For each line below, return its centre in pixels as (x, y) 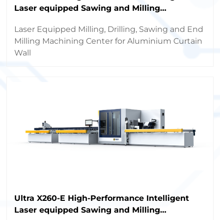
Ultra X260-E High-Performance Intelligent (102, 198)
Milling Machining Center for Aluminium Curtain (109, 41)
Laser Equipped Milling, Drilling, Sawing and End (109, 29)
